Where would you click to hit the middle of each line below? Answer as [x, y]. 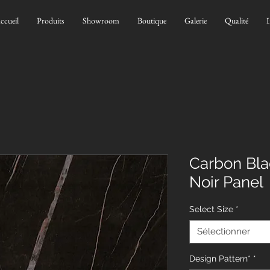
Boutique [152, 20]
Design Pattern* [220, 259]
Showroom [101, 20]
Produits [51, 20]
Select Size [211, 209]
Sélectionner [224, 231]
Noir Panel [226, 182]
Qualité [237, 20]
